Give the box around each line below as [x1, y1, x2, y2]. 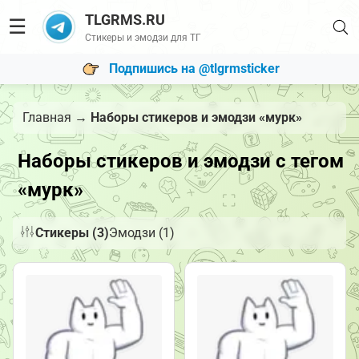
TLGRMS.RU [84, 11, 165, 28]
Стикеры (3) [35, 225, 109, 240]
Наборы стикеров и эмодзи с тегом [17, 150, 344, 172]
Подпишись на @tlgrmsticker [108, 60, 280, 76]
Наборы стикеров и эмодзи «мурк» [91, 110, 302, 125]
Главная [22, 110, 71, 125]
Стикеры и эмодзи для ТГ [84, 32, 201, 43]
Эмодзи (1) [109, 225, 175, 240]
